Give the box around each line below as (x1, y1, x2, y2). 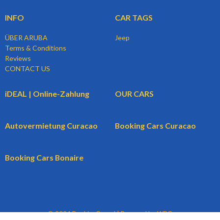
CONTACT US (5, 64, 50, 73)
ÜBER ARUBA (5, 33, 48, 42)
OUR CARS (115, 88, 154, 98)
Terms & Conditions (5, 43, 66, 52)
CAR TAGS (115, 12, 153, 22)
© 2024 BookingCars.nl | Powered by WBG (48, 209, 172, 218)
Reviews (5, 54, 31, 62)
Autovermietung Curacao (5, 120, 98, 130)
